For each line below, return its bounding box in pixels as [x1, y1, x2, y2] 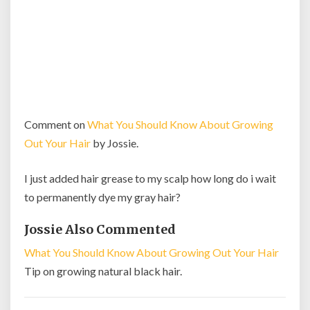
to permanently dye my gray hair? [24, 190, 181, 203]
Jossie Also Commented [24, 221, 176, 237]
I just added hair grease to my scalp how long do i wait [24, 172, 276, 185]
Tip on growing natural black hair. [24, 264, 182, 277]
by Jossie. [91, 136, 138, 149]
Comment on [24, 118, 87, 131]
